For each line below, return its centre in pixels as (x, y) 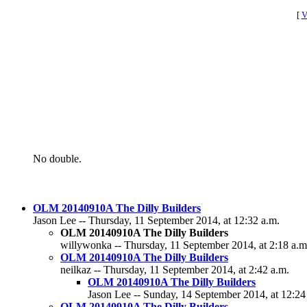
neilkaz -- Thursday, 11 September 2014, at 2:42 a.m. (175, 270)
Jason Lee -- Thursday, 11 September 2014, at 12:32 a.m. (156, 220)
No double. (57, 159)
